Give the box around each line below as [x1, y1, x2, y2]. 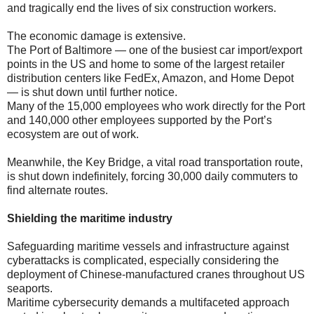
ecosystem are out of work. [7, 128, 139, 140]
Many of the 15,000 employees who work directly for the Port [7, 100, 305, 112]
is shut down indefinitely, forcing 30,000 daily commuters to [7, 170, 298, 182]
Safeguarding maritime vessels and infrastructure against [7, 240, 289, 252]
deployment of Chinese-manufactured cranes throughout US [7, 268, 305, 280]
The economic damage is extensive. [7, 29, 186, 42]
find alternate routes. [7, 184, 108, 196]
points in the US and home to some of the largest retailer [7, 57, 285, 70]
